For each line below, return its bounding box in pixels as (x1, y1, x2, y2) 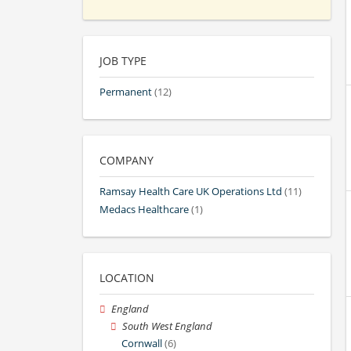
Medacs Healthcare (100, 202, 189, 216)
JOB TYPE (100, 53, 147, 69)
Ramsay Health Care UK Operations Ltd (100, 185, 282, 199)
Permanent (100, 85, 152, 100)
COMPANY (100, 153, 154, 168)
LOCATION (100, 270, 154, 285)
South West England (122, 320, 213, 334)
